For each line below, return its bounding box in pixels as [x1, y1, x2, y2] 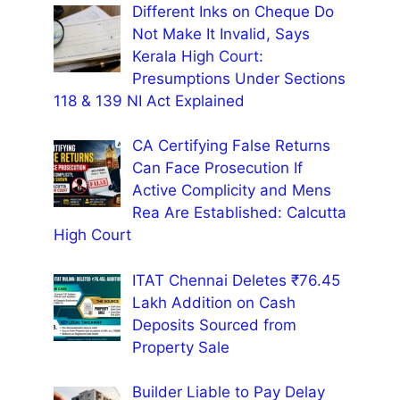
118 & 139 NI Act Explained [54, 91, 245, 110]
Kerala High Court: [131, 46, 263, 65]
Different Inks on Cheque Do [131, 2, 334, 21]
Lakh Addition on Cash [131, 293, 296, 312]
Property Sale [131, 337, 229, 356]
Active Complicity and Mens [131, 181, 331, 200]
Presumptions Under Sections [131, 69, 346, 87]
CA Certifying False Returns [131, 137, 330, 155]
